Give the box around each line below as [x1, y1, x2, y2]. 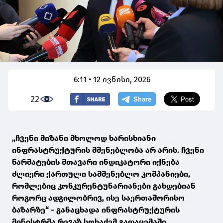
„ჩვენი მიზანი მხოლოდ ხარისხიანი [12, 133, 156, 143]
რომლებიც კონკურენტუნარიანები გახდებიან [12, 181, 196, 191]
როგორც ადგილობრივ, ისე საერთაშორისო [12, 193, 185, 203]
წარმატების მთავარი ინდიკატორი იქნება [12, 157, 180, 167]
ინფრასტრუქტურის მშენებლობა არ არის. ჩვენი [12, 145, 204, 155]
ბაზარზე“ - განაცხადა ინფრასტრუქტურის [12, 205, 180, 215]
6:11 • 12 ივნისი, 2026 [74, 75, 151, 85]
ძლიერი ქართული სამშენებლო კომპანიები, [12, 169, 190, 179]
